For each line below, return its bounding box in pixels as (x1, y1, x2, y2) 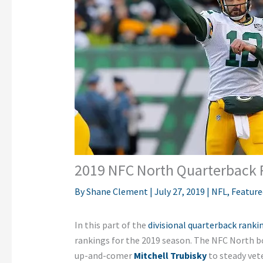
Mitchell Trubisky (133, 249, 207, 262)
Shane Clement (86, 186, 150, 198)
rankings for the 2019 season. (74, 234, 194, 247)
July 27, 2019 (154, 186, 207, 198)
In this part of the (74, 219, 146, 231)
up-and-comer (74, 249, 134, 262)
